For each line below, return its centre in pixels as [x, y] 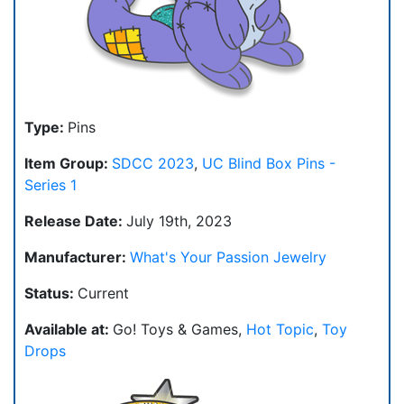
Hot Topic [280, 330]
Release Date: [75, 221]
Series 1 [50, 185]
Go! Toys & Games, [179, 330]
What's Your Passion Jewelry [228, 257]
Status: [51, 294]
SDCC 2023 [153, 164]
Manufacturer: [77, 257]
